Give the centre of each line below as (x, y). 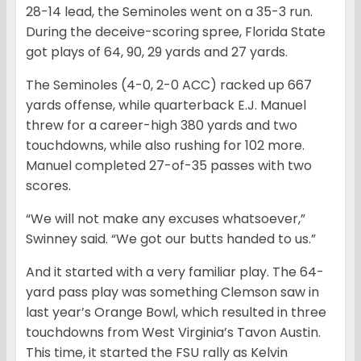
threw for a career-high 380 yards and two (162, 126)
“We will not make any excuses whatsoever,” (166, 219)
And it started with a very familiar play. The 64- (175, 272)
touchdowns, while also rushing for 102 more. (165, 146)
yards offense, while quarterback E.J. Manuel (166, 106)
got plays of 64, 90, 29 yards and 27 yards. (157, 52)
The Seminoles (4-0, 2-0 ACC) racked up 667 (169, 85)
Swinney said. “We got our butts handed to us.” (171, 239)
